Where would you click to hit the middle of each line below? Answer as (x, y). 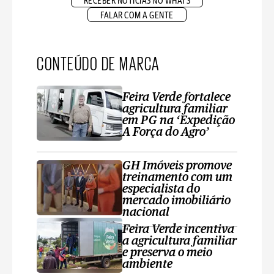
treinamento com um (177, 178)
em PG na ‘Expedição (179, 120)
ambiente (147, 264)
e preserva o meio (167, 253)
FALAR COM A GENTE (137, 16)
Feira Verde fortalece (176, 97)
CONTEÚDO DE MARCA (98, 62)
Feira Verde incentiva (178, 229)
